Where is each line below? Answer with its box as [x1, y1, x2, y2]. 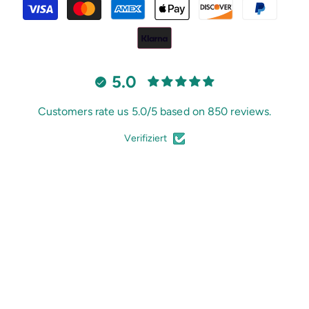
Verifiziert [124, 132, 168, 144]
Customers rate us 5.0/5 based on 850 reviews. [37, 104, 272, 118]
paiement [154, 28, 201, 41]
